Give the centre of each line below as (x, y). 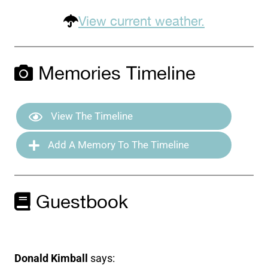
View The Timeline (91, 116)
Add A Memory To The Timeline (118, 145)
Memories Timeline (115, 74)
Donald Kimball (51, 258)
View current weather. (141, 22)
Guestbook (80, 203)
